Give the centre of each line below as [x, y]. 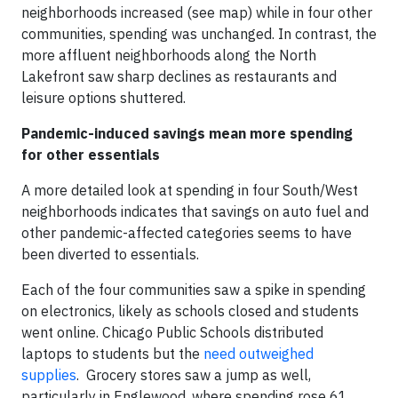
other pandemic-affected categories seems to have [187, 233]
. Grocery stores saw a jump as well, [194, 375]
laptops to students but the [112, 354]
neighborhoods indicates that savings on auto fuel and [195, 211]
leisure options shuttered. [103, 98]
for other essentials [91, 155]
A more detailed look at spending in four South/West [190, 190]
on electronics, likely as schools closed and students [190, 311]
